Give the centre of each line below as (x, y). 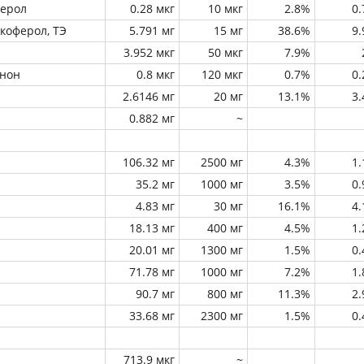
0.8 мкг (156, 74)
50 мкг (225, 52)
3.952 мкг (149, 52)
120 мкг (222, 74)
